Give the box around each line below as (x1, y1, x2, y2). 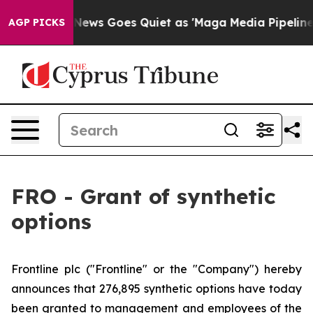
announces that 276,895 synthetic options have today (11, 282, 302, 296)
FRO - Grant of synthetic (11, 183, 275, 210)
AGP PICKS (8, 16, 65, 29)
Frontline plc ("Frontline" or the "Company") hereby (11, 262, 302, 276)
